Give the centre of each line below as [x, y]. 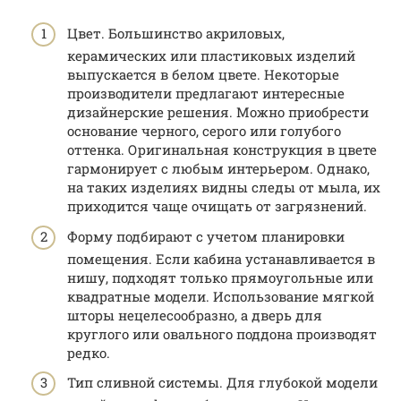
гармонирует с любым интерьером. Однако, [218, 169]
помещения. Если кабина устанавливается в [221, 258]
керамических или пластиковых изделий [211, 56]
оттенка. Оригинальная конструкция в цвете [222, 150]
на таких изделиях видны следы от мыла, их [224, 188]
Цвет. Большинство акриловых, [176, 34]
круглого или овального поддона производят [222, 333]
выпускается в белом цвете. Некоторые [203, 75]
